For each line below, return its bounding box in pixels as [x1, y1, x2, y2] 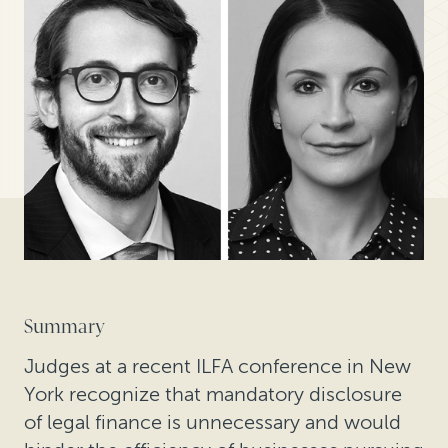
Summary [24, 316, 105, 339]
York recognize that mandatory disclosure [24, 381, 402, 406]
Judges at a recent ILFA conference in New [24, 353, 411, 378]
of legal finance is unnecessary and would [24, 409, 401, 434]
